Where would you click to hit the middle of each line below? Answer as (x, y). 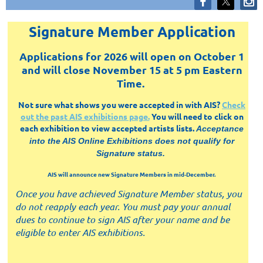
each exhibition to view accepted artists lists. (108, 128)
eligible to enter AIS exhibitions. (81, 232)
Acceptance (220, 129)
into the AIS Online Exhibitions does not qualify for (132, 141)
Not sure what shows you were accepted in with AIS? (120, 105)
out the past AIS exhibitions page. (85, 117)
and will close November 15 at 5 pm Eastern (132, 70)
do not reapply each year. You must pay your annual (123, 207)
